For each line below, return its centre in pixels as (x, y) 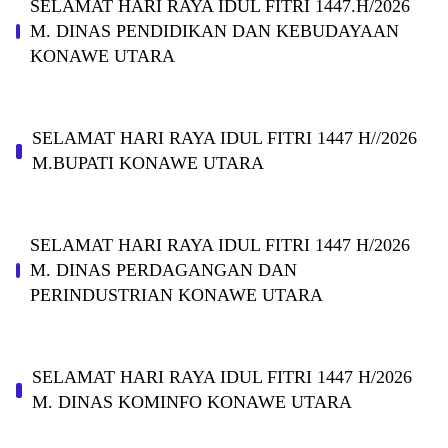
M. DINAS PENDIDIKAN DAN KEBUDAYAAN (215, 31)
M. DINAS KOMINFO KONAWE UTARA (191, 402)
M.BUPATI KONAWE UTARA (148, 163)
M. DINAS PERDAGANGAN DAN (164, 270)
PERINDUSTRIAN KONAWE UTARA (177, 295)
